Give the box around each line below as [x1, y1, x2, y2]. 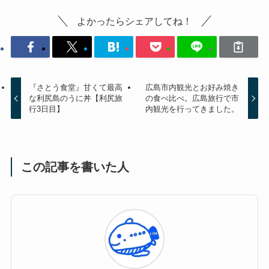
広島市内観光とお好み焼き [145, 82, 239, 92]
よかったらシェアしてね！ [77, 16, 192, 27]
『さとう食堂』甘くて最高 [29, 82, 123, 92]
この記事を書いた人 [21, 160, 130, 174]
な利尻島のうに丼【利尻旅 [29, 93, 123, 103]
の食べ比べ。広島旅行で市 [145, 93, 239, 103]
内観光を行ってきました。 [145, 104, 239, 113]
